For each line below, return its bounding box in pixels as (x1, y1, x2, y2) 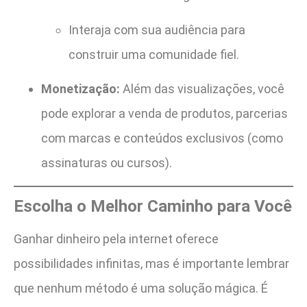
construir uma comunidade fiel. (69, 47, 239, 62)
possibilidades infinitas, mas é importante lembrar (14, 256, 289, 271)
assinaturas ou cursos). (41, 156, 172, 171)
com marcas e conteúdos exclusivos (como (41, 131, 283, 146)
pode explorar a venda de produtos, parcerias (41, 106, 288, 121)
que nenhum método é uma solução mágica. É (14, 281, 268, 296)
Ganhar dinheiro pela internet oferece (14, 232, 219, 247)
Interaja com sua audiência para (69, 22, 245, 37)
